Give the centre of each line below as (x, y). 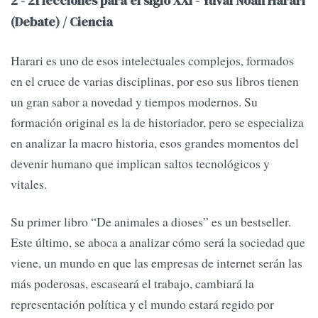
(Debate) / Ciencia (62, 22)
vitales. (29, 183)
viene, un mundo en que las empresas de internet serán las (157, 263)
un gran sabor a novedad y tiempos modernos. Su (134, 101)
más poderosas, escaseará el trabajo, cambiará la (132, 284)
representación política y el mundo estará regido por (142, 304)
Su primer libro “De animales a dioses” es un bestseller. (151, 222)
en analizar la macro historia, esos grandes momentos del (155, 142)
